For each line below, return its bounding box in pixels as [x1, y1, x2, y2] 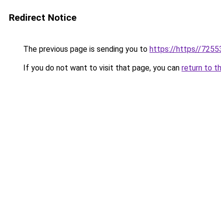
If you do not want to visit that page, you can [21, 63, 182, 73]
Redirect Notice [9, 12, 76, 23]
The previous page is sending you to [21, 44, 149, 54]
